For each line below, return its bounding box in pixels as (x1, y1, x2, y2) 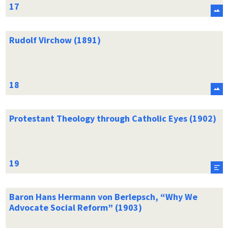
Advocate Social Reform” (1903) (9, 201, 142, 213)
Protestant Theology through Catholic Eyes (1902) (9, 112, 216, 124)
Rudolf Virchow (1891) (9, 34, 101, 46)
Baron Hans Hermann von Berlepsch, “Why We (9, 190, 197, 203)
